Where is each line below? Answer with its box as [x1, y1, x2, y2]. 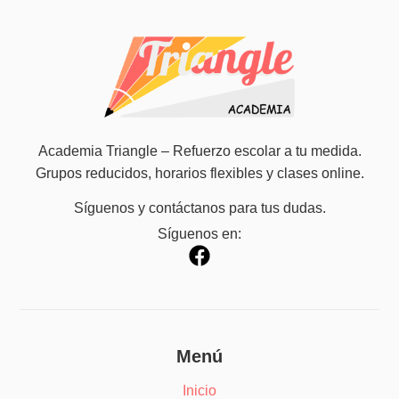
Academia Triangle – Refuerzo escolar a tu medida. [37, 142, 362, 159]
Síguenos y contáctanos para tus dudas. [73, 200, 326, 216]
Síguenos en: [158, 226, 241, 242]
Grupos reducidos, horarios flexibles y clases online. [35, 165, 364, 181]
